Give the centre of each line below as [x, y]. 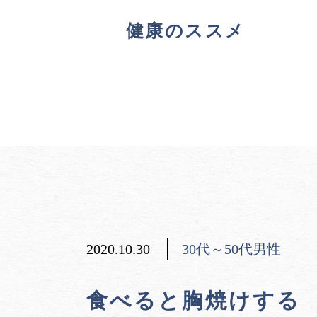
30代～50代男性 [231, 249]
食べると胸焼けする [194, 300]
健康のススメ [185, 31]
